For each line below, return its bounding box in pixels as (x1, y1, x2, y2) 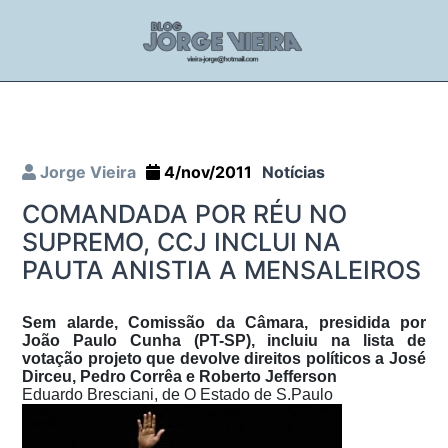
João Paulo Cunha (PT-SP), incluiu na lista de (22, 331, 426, 349)
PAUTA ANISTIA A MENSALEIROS (22, 254, 421, 285)
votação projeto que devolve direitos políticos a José (22, 349, 426, 367)
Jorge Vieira (36, 161, 136, 182)
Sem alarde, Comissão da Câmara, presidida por (22, 313, 426, 331)
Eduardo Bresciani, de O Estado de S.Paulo (22, 385, 333, 403)
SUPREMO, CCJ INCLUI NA (22, 226, 341, 257)
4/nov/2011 (160, 161, 252, 182)
